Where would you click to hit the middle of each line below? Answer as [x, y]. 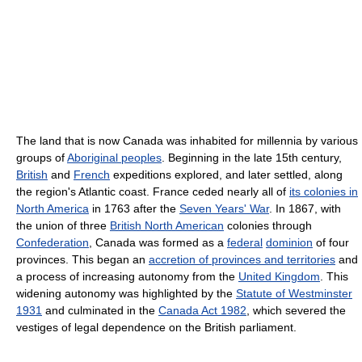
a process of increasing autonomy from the [127, 276]
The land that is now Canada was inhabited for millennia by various [187, 141]
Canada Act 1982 [202, 310]
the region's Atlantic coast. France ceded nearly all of [153, 192]
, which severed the [296, 310]
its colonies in [324, 192]
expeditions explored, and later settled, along [226, 175]
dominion [289, 242]
